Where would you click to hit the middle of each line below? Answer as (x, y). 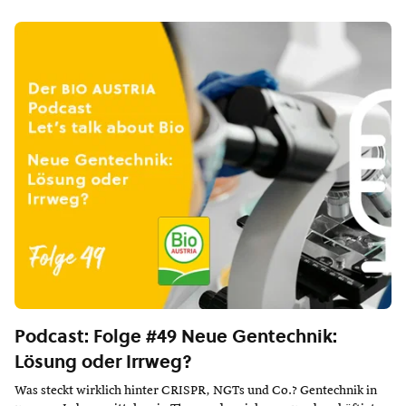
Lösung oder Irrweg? (103, 361)
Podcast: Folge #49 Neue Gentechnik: (176, 336)
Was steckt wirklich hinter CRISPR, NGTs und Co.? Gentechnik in (196, 390)
